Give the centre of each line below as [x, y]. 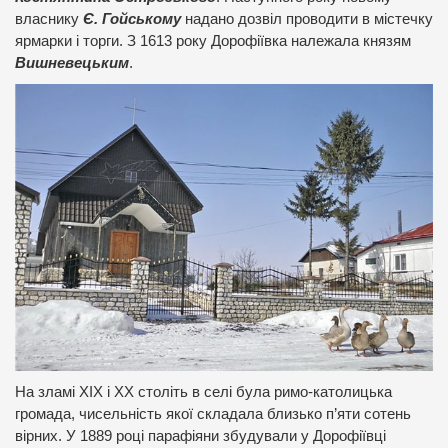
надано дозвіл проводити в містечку [307, 18]
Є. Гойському [132, 18]
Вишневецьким [72, 62]
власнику [49, 18]
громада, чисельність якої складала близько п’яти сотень [213, 414]
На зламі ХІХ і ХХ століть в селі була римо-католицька [203, 392]
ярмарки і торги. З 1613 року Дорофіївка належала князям [213, 40]
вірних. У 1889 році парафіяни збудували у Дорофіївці [200, 436]
